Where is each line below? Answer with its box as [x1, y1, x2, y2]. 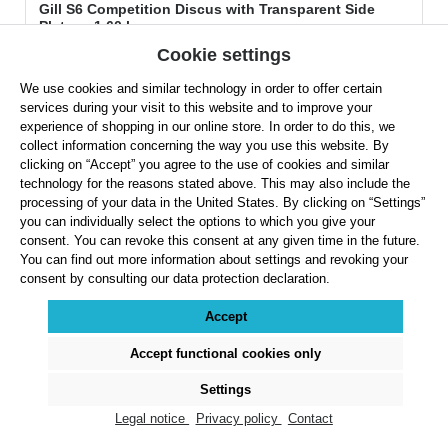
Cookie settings [157, 44, 291, 65]
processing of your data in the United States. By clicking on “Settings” [20, 194, 425, 210]
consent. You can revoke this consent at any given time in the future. [20, 232, 420, 248]
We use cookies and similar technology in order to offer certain [20, 80, 382, 96]
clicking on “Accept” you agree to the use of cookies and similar [20, 156, 389, 172]
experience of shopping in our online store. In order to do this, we [20, 118, 395, 134]
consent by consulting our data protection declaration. [20, 270, 330, 286]
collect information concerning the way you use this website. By [20, 137, 389, 153]
